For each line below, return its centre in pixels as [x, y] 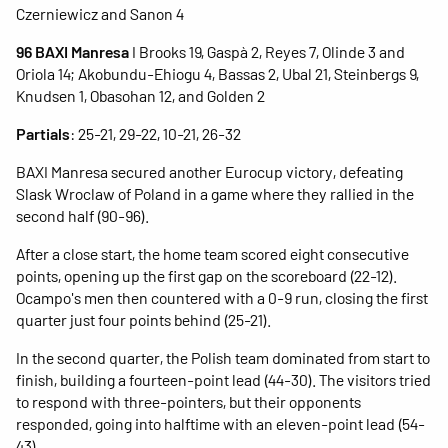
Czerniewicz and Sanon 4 [100, 13]
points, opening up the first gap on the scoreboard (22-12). [206, 275]
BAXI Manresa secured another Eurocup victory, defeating [209, 171]
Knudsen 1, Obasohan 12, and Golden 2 [140, 95]
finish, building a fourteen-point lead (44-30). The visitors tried [223, 379]
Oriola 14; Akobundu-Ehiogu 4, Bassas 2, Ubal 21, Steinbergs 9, [217, 73]
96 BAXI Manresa [72, 51]
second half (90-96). [82, 215]
